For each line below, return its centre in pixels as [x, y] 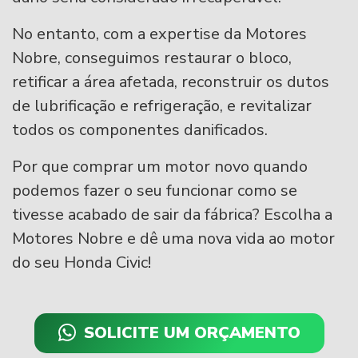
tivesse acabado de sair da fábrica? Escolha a [172, 215]
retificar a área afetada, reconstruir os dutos [171, 82]
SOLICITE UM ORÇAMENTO [192, 333]
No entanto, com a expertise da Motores [159, 34]
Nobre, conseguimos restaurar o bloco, [152, 58]
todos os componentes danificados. [140, 130]
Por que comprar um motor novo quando [160, 167]
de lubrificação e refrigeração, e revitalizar [162, 106]
